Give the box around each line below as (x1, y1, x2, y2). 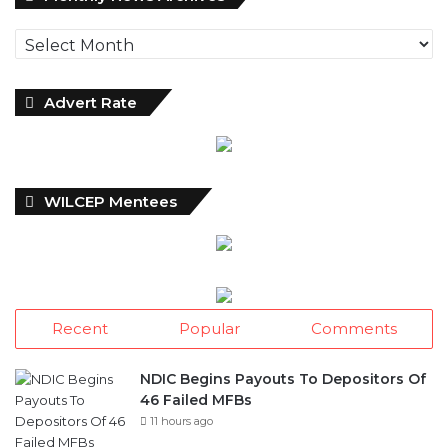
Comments (310, 318, 397, 337)
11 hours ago (150, 413, 213, 427)
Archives (234, 24, 289, 40)
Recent (51, 318, 108, 337)
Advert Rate (44, 92, 137, 111)
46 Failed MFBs (140, 390, 252, 408)
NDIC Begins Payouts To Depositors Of (140, 369, 426, 387)
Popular (178, 318, 240, 337)
